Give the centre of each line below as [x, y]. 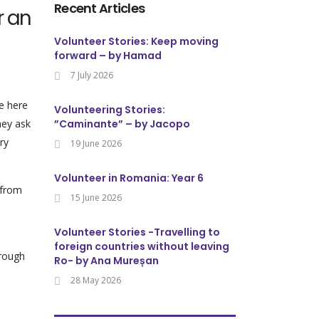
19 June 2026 [96, 143]
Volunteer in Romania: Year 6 [129, 178]
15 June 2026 [96, 198]
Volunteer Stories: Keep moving [136, 41]
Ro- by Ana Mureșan [106, 261]
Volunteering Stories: [110, 110]
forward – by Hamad [108, 56]
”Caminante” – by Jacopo [122, 124]
